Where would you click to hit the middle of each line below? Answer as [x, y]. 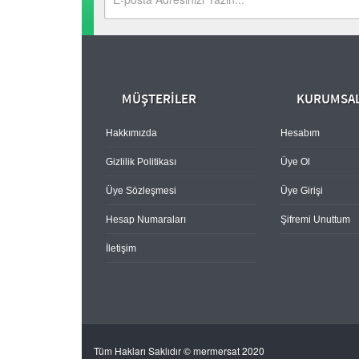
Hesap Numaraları [146, 220]
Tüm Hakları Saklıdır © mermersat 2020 [179, 351]
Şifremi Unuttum [315, 220]
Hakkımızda [131, 133]
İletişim [121, 248]
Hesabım [300, 133]
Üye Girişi [301, 191]
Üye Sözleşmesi [141, 191]
